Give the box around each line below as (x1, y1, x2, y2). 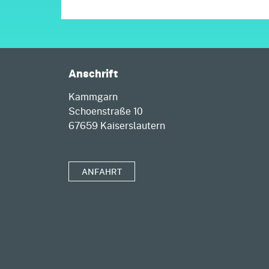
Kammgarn (68, 89, 120, 104)
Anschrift (68, 65, 118, 82)
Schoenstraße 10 (68, 104, 145, 118)
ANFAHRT (82, 165, 122, 178)
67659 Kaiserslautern (68, 118, 165, 133)
